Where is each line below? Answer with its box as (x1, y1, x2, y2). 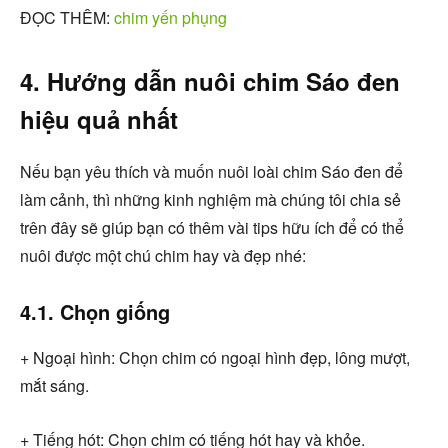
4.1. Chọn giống (20, 296, 170, 326)
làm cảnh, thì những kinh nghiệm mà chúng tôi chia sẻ (20, 187, 401, 211)
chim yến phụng (114, 5, 227, 29)
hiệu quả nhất (20, 101, 178, 136)
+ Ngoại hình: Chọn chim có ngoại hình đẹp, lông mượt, (20, 345, 410, 369)
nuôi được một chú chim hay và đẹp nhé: (20, 243, 306, 267)
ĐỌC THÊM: (20, 5, 114, 29)
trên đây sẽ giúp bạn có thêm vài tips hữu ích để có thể (20, 215, 404, 239)
